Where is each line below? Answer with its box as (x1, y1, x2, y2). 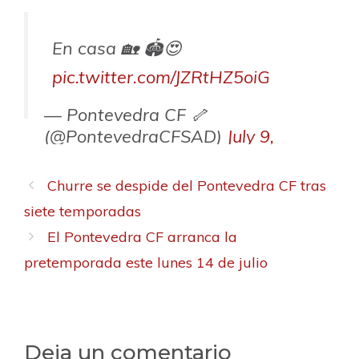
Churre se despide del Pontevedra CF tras (46, 176, 326, 196)
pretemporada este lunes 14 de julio (24, 253, 268, 272)
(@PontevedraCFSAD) (44, 125, 227, 147)
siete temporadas (24, 202, 141, 221)
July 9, (227, 125, 274, 147)
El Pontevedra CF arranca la (46, 228, 237, 247)
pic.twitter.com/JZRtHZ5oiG (52, 66, 270, 88)
